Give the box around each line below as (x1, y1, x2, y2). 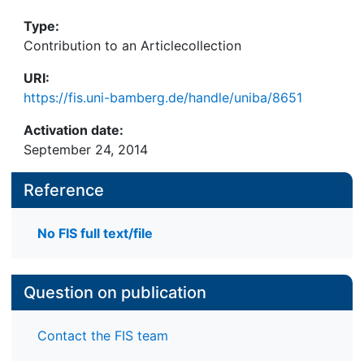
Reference (24, 180, 104, 200)
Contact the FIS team (37, 327, 168, 344)
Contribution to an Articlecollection (24, 37, 241, 54)
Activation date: (24, 121, 123, 138)
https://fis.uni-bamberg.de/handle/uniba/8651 (24, 89, 302, 106)
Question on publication (24, 283, 206, 303)
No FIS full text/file (37, 224, 153, 241)
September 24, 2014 (24, 141, 148, 158)
